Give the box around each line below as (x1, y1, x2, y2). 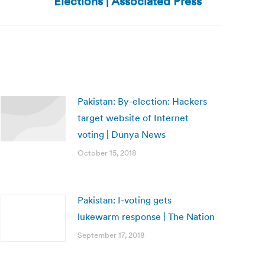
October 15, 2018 (77, 148, 136, 158)
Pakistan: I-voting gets (77, 194, 172, 206)
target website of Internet (77, 112, 189, 124)
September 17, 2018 (77, 230, 144, 240)
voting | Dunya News (77, 128, 166, 140)
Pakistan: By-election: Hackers (77, 95, 207, 107)
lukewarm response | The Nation (77, 211, 215, 222)
